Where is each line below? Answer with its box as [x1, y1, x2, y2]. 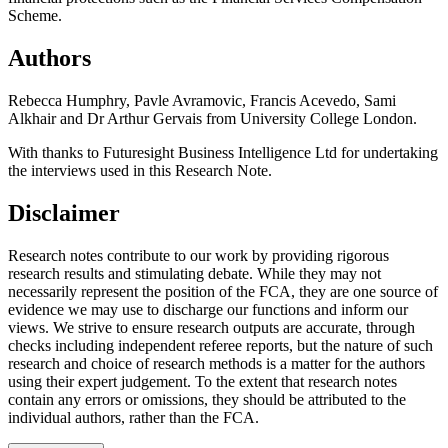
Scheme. [8, 7, 66, 25]
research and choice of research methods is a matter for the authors [8, 354, 425, 372]
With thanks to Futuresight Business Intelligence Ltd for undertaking [8, 143, 438, 161]
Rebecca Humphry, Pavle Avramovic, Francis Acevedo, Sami [8, 91, 396, 109]
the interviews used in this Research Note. [8, 161, 272, 179]
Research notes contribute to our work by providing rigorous [8, 246, 389, 264]
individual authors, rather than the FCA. [8, 408, 259, 426]
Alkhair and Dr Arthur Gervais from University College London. [8, 109, 417, 127]
